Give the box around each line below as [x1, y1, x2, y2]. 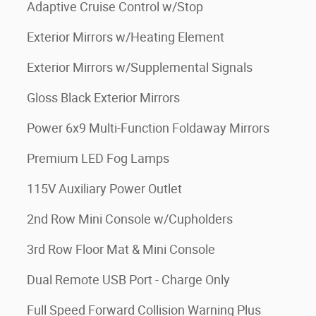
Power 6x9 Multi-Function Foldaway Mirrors [27, 121, 269, 136]
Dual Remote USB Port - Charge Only [27, 272, 230, 288]
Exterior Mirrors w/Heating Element [27, 30, 224, 45]
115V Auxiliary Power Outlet [27, 181, 182, 197]
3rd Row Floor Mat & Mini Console [27, 242, 215, 257]
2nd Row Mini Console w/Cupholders [27, 212, 233, 227]
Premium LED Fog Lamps [27, 151, 169, 166]
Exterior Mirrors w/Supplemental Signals [27, 60, 253, 75]
